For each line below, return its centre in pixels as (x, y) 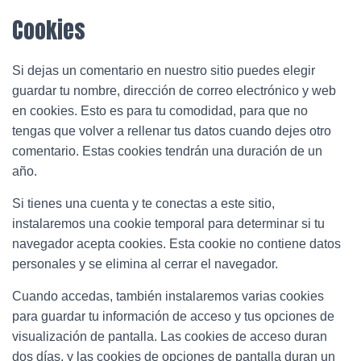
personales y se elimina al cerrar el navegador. (145, 264)
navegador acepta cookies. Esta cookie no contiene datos (176, 244)
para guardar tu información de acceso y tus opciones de (173, 316)
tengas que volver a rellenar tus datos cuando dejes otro (172, 131)
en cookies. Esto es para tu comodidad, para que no (160, 111)
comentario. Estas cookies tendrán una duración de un (167, 151)
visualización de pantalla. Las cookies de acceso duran (170, 336)
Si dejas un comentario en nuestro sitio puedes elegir (164, 71)
